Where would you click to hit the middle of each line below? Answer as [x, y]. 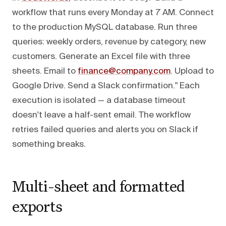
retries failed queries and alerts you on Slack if [105, 130]
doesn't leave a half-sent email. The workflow [101, 115]
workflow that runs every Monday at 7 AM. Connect [113, 13]
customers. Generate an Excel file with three [101, 56]
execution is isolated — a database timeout [99, 100]
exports [37, 206]
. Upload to [192, 71]
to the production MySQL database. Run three [105, 27]
